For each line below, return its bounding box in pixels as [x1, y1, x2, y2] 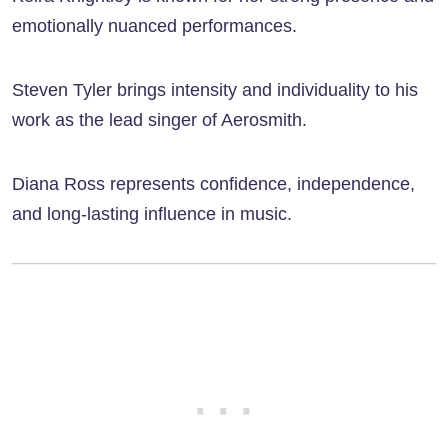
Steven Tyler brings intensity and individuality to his [12, 80, 418, 101]
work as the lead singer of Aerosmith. [12, 110, 307, 131]
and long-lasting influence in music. [12, 204, 292, 225]
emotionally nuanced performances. [12, 16, 297, 37]
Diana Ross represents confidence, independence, [12, 174, 415, 195]
